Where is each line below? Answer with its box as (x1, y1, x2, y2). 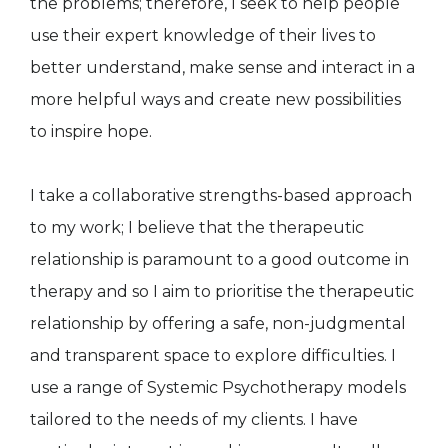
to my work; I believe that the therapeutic (30, 217, 364, 237)
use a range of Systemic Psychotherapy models (30, 377, 406, 397)
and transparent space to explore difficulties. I (30, 345, 396, 365)
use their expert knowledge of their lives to (30, 25, 376, 45)
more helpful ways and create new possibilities (30, 89, 401, 109)
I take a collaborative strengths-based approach (30, 185, 412, 205)
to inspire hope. (30, 121, 152, 141)
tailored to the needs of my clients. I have (30, 409, 358, 429)
